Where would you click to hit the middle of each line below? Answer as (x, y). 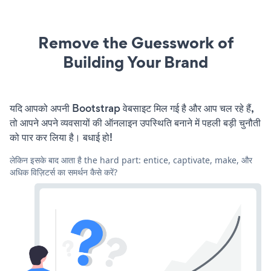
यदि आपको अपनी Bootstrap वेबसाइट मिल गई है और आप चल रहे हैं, (132, 108)
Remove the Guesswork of (135, 42)
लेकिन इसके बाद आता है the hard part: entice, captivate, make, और (131, 160)
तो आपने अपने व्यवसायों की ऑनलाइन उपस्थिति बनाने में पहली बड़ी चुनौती (135, 122)
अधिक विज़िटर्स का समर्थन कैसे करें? (64, 172)
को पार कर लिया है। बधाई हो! (61, 137)
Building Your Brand (135, 62)
